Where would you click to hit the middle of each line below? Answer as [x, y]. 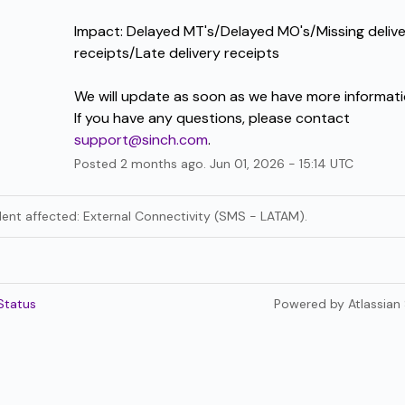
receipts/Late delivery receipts [176, 52]
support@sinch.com [141, 139]
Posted [97, 163]
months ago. [168, 163]
